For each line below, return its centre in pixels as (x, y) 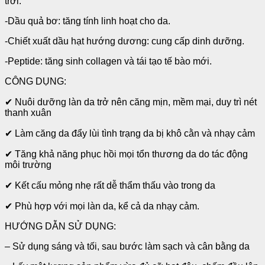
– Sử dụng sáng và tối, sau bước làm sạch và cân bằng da (127, 246)
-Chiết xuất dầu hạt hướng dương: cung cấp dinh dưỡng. (125, 41)
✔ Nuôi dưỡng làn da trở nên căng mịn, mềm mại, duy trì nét (131, 102)
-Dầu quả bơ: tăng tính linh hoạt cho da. (88, 21)
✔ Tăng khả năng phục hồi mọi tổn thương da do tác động (126, 154)
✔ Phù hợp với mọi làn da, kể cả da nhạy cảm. (102, 206)
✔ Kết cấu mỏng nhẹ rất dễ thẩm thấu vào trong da (110, 185)
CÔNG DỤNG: (35, 81)
